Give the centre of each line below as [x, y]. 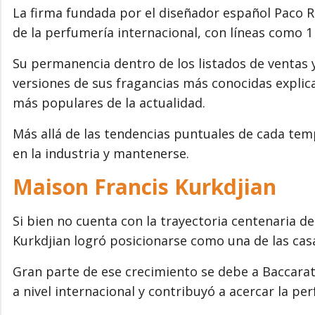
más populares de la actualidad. [109, 103]
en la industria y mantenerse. [101, 154]
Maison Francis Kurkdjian [144, 187]
